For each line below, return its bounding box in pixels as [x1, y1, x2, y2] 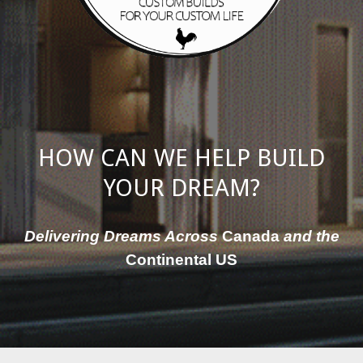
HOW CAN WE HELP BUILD [38, 144, 325, 173]
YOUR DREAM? [103, 174, 260, 203]
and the [283, 228, 340, 246]
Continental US [126, 251, 237, 269]
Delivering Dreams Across [23, 228, 222, 246]
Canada [221, 228, 284, 246]
